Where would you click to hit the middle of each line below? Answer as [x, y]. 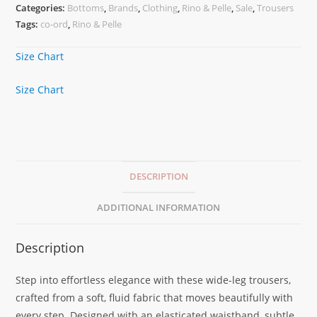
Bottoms [86, 8]
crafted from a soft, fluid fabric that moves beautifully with [155, 298]
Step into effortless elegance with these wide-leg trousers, [154, 280]
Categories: [42, 8]
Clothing [160, 8]
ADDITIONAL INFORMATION [158, 208]
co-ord [54, 24]
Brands [123, 8]
